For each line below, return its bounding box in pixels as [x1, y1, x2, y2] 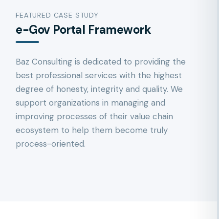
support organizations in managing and [16, 97, 165, 108]
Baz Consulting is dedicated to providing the [16, 56, 186, 67]
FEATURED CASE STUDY [16, 11, 99, 20]
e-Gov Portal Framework [16, 22, 152, 37]
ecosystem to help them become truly [16, 125, 168, 135]
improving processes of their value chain [16, 111, 173, 122]
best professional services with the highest [16, 70, 182, 81]
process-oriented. [16, 138, 86, 149]
